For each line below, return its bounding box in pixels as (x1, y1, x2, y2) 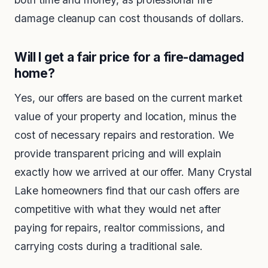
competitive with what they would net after (14, 203, 221, 216)
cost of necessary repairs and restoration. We (14, 129, 234, 142)
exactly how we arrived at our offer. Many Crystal (14, 166, 252, 179)
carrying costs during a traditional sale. (14, 240, 203, 253)
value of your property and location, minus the (14, 110, 236, 123)
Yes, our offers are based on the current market (14, 92, 242, 105)
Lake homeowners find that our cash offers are (14, 184, 239, 197)
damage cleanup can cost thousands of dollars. (14, 12, 244, 25)
